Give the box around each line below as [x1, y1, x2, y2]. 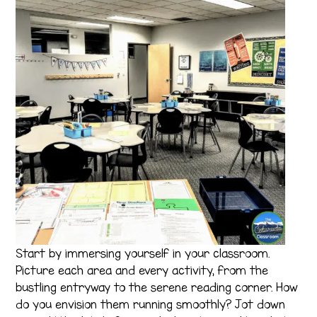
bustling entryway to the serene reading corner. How [16, 279, 299, 294]
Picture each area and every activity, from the [16, 263, 269, 277]
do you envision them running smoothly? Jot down [16, 296, 286, 311]
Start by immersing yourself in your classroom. [16, 246, 270, 260]
